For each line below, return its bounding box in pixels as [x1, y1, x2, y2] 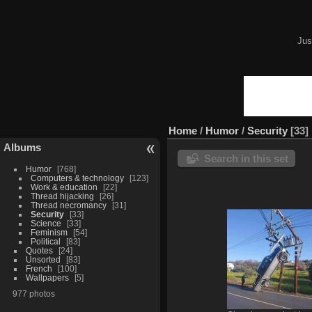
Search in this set [204, 152, 288, 164]
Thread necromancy [30, 200, 107, 210]
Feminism [30, 227, 68, 237]
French [25, 263, 52, 273]
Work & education [30, 182, 97, 192]
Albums [3, 141, 41, 153]
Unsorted [25, 254, 61, 264]
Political [30, 236, 61, 246]
